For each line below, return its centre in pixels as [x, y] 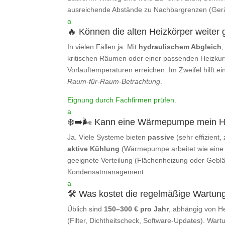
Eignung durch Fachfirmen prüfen [121, 100]
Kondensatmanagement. [107, 172]
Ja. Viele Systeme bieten [108, 137]
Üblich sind [86, 209]
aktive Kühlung [95, 149]
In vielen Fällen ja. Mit [103, 47]
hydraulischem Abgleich [180, 47]
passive [161, 137]
